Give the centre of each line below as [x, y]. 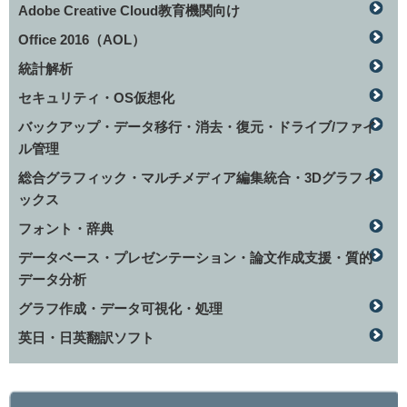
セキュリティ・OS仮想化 [96, 98]
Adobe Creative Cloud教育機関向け [129, 10]
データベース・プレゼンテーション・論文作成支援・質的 [195, 258]
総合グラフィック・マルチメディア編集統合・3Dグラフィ [197, 178]
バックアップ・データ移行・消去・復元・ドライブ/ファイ [197, 127]
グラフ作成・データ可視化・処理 [120, 308]
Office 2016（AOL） [82, 40]
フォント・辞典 [66, 228]
